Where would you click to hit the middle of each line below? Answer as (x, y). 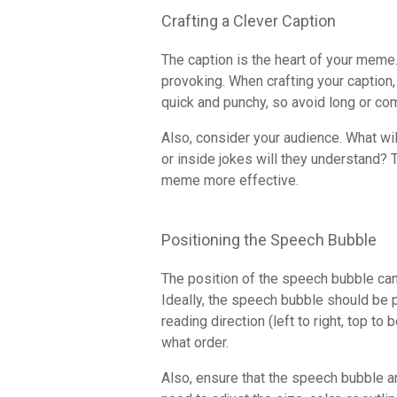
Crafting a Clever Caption (249, 21)
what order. (195, 343)
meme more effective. (230, 181)
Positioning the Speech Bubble (269, 240)
